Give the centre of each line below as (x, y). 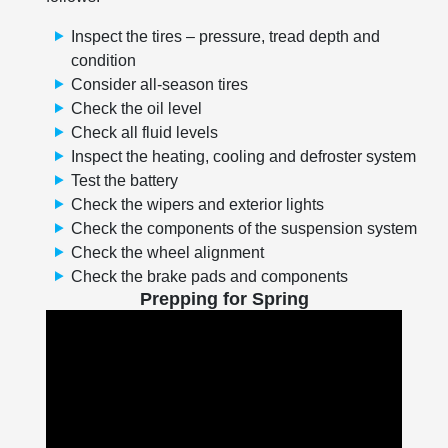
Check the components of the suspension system (244, 228)
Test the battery (124, 180)
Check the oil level (136, 108)
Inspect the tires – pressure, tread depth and (225, 36)
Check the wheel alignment (167, 252)
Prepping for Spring (224, 299)
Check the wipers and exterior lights (197, 204)
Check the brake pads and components (209, 276)
